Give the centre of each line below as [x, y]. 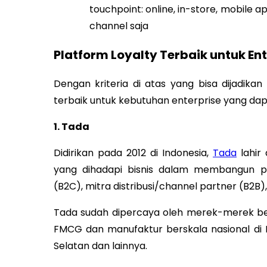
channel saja [119, 26]
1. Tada [71, 126]
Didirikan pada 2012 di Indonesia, [133, 153]
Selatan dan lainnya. [100, 246]
